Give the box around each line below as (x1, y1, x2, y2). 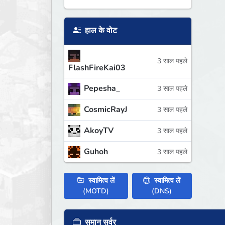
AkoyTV (84, 125, 114, 136)
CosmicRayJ (84, 103, 128, 115)
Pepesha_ (84, 82, 120, 94)
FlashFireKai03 (68, 62, 126, 73)
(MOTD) (83, 186, 109, 196)
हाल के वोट (83, 25, 117, 37)
